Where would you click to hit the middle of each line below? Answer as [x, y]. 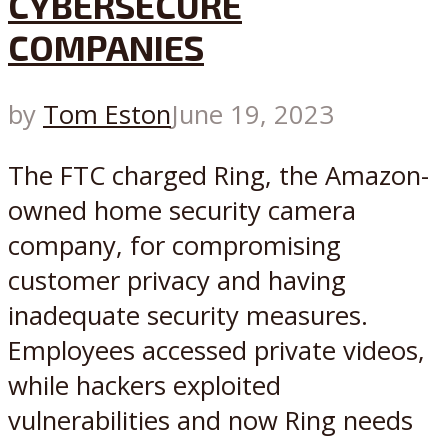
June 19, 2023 [252, 115]
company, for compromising [174, 245]
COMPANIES [106, 47]
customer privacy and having [177, 280]
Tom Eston [107, 115]
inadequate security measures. [188, 315]
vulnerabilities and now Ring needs [210, 420]
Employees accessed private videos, [216, 350]
